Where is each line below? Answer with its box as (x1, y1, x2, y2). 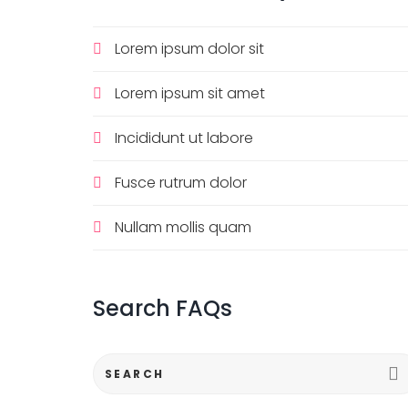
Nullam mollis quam (115, 216, 251, 238)
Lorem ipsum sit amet (115, 82, 265, 104)
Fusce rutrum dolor (115, 171, 247, 193)
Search (93, 292, 170, 323)
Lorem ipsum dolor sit (115, 37, 264, 59)
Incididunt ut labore (115, 127, 253, 148)
